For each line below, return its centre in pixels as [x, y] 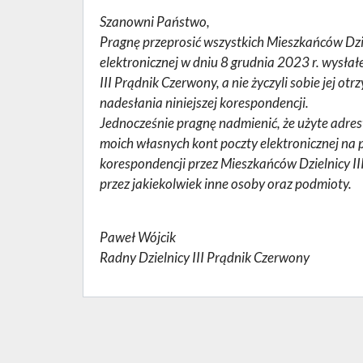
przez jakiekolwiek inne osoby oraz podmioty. [226, 184]
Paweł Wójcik [138, 237]
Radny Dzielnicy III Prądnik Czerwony [205, 257]
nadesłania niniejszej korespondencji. [204, 102]
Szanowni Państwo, [155, 21]
